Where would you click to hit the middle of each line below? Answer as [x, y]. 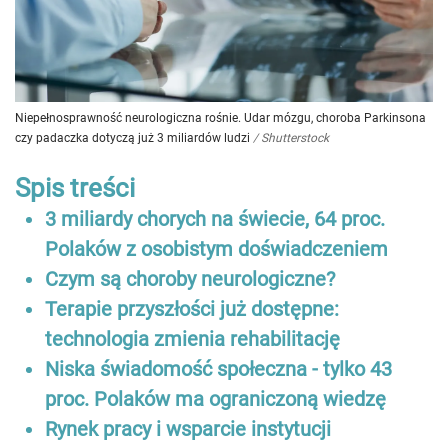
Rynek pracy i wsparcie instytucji [188, 428]
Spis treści [75, 187]
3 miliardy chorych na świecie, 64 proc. [215, 218]
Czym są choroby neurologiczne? [190, 278]
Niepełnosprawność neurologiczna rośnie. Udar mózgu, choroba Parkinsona [220, 117]
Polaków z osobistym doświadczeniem [216, 248]
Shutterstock [295, 137]
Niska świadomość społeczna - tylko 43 [218, 368]
